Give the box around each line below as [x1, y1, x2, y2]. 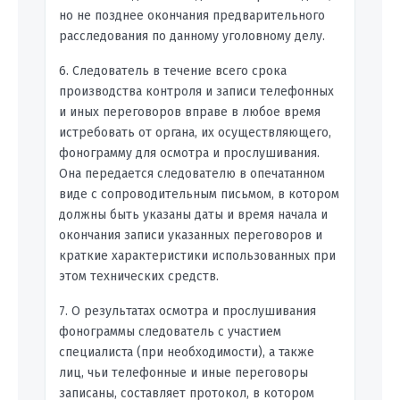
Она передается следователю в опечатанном [59, 166, 325, 182]
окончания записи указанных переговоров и [59, 228, 322, 244]
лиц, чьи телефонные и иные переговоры [59, 365, 308, 381]
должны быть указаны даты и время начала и [59, 207, 328, 223]
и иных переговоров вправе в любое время [59, 104, 321, 121]
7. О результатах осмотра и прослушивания [59, 304, 316, 320]
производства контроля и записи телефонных [59, 84, 334, 100]
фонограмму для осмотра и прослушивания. [59, 146, 320, 162]
